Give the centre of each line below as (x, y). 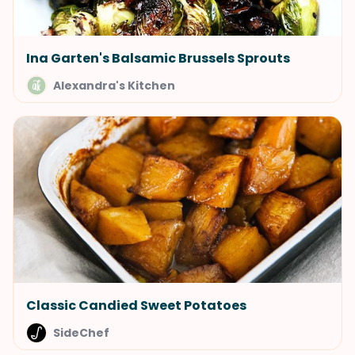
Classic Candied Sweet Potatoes (136, 305)
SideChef (81, 333)
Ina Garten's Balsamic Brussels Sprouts (158, 58)
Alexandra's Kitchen (114, 86)
